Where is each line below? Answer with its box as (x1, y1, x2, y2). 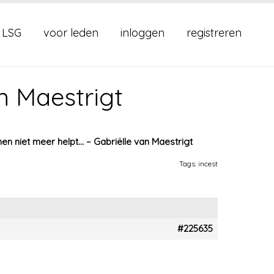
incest (198, 159, 218, 168)
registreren (187, 26, 242, 40)
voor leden (43, 26, 98, 40)
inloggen (120, 26, 165, 40)
